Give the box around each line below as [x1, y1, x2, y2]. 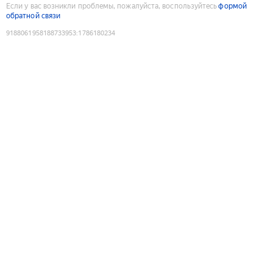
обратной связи [6, 11, 61, 20]
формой [218, 1, 247, 10]
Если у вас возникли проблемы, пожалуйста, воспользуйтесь [6, 1, 218, 10]
